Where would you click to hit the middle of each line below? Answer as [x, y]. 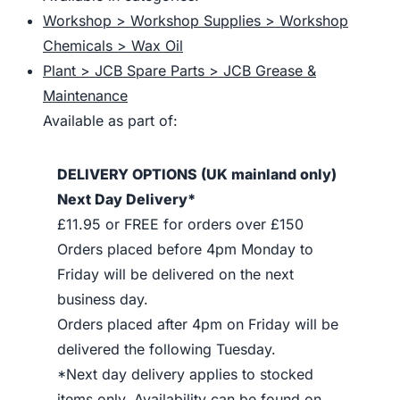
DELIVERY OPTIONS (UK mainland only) [197, 174]
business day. [103, 299]
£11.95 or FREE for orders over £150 [180, 224]
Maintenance [85, 96]
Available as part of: [110, 121]
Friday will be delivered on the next [175, 274]
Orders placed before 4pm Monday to [185, 249]
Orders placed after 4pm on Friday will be [198, 324]
